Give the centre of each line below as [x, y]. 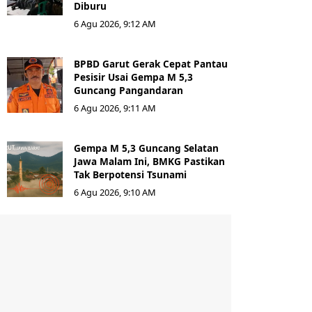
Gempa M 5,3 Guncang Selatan [146, 148]
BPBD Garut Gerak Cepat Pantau [151, 64]
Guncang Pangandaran [128, 90]
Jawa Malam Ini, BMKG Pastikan [149, 161]
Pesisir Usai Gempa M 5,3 [133, 77]
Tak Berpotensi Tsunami [130, 174]
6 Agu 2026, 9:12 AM [115, 24]
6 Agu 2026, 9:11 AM [115, 108]
